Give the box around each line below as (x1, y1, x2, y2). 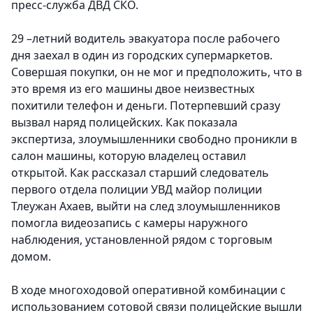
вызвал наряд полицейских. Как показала (11, 115, 238, 131)
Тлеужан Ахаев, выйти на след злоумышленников (11, 198, 280, 214)
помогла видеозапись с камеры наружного (11, 215, 248, 231)
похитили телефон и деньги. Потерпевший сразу (11, 98, 280, 114)
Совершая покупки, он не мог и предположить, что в (11, 64, 302, 80)
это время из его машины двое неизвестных (11, 81, 254, 97)
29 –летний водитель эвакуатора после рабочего (11, 31, 280, 47)
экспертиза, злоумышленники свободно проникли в (11, 131, 297, 147)
